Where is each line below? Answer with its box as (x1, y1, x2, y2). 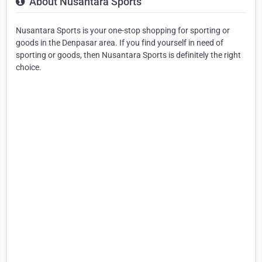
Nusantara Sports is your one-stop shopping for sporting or (16, 25, 230, 35)
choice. (16, 62, 42, 72)
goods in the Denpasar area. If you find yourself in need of (16, 37, 223, 47)
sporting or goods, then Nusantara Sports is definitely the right (16, 50, 241, 60)
